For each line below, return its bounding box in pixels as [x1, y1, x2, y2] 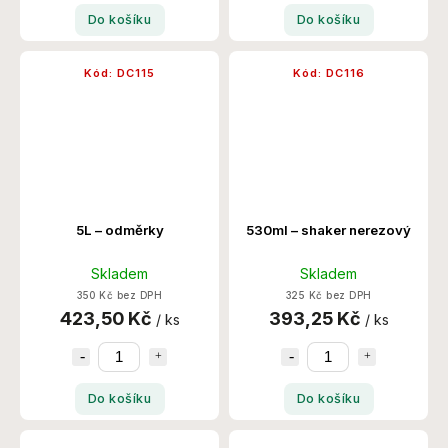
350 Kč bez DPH [77, 289, 162, 301]
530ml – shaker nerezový [246, 221, 411, 238]
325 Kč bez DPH [285, 289, 372, 301]
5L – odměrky [75, 221, 164, 238]
